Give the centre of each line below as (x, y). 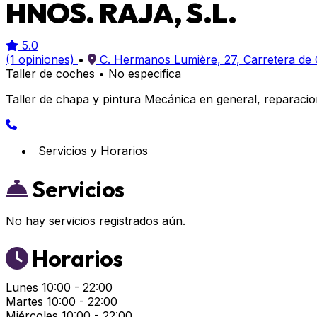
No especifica (145, 74)
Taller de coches (50, 74)
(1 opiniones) (40, 59)
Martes (24, 301)
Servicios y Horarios (93, 151)
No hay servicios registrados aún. (96, 221)
